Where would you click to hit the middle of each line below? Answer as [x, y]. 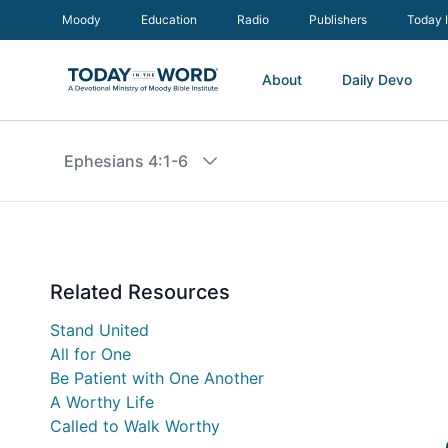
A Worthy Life [102, 402]
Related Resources [140, 292]
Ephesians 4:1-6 [126, 161]
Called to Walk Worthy [135, 426]
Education [169, 19]
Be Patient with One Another [157, 378]
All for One [90, 354]
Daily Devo [377, 79]
